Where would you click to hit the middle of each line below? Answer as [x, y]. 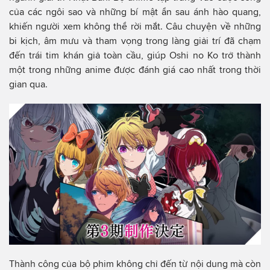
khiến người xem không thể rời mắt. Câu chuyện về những [135, 26]
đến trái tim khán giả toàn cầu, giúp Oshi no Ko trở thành [135, 55]
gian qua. [28, 84]
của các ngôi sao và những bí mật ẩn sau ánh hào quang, [135, 11]
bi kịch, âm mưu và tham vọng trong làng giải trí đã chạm [135, 40]
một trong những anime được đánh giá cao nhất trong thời [135, 69]
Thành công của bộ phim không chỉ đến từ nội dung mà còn [135, 263]
